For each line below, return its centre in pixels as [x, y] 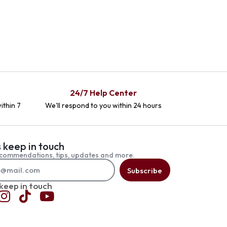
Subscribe [144, 170]
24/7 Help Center [103, 92]
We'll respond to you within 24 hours [103, 105]
